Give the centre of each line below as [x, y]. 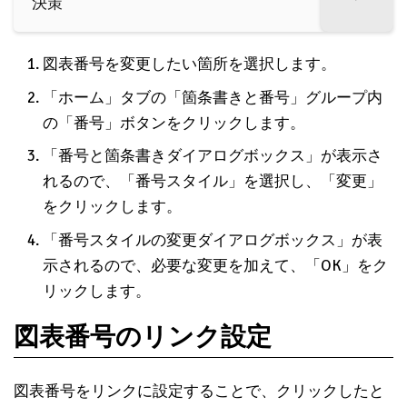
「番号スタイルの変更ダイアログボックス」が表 [213, 240]
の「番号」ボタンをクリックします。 [174, 123]
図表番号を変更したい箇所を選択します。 [189, 65]
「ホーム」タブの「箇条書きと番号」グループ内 [213, 97]
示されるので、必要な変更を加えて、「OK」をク [215, 265]
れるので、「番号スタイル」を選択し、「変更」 [213, 182]
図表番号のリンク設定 [143, 337]
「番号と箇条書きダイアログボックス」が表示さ [213, 156]
